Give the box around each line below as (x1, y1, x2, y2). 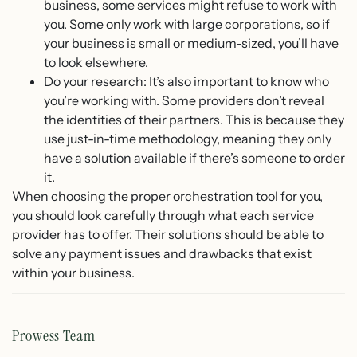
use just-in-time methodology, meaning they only (44, 130, 331, 147)
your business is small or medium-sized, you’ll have (44, 34, 339, 51)
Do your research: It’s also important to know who (44, 73, 329, 89)
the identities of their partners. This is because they (44, 111, 344, 127)
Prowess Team (12, 324, 96, 346)
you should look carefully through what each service (12, 206, 314, 223)
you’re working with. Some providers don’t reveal (44, 92, 324, 108)
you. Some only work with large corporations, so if (44, 15, 330, 32)
